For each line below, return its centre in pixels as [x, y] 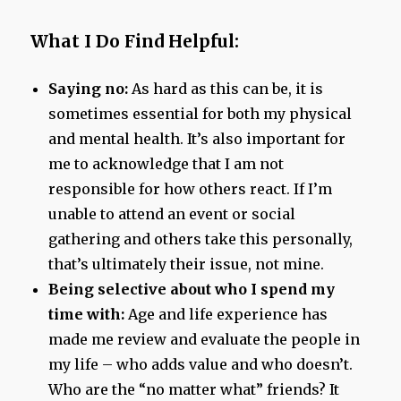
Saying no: [90, 89]
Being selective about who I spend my [192, 290]
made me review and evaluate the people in [205, 340]
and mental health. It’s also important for [197, 139]
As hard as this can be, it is [228, 89]
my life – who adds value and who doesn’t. [201, 365]
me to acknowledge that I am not [166, 164]
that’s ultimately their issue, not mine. [187, 264]
